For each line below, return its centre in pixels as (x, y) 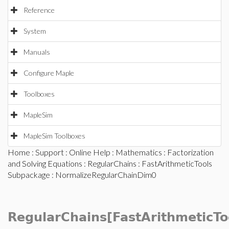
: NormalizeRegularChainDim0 (103, 175)
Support (50, 152)
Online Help (90, 152)
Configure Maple (49, 73)
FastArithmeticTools (177, 163)
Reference (39, 10)
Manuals (37, 52)
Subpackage (29, 175)
